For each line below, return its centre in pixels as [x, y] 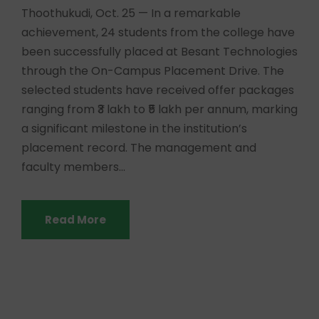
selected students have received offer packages [158, 90]
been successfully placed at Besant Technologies [159, 51]
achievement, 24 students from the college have [158, 32]
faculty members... [73, 167]
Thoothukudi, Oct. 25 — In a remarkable [131, 13]
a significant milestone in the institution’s [134, 128]
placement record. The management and [139, 147]
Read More [75, 219]
